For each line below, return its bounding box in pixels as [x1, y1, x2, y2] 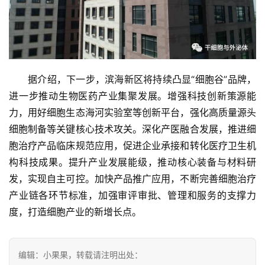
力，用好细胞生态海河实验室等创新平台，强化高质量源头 [9, 106, 256, 118]
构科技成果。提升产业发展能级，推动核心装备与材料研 [9, 156, 256, 168]
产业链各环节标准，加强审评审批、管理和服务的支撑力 [9, 189, 256, 201]
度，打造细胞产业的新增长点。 [9, 205, 141, 218]
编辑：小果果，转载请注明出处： [18, 249, 143, 260]
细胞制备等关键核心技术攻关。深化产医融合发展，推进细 [9, 122, 256, 135]
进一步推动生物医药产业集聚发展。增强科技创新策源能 [9, 89, 256, 102]
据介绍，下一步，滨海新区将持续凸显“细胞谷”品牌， [28, 73, 256, 85]
